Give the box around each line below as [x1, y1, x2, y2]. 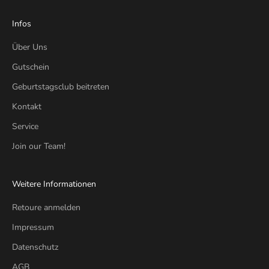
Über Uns [12, 41, 47, 53]
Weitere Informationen [12, 178, 96, 190]
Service [12, 121, 38, 133]
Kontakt [12, 101, 41, 113]
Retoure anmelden [12, 202, 80, 214]
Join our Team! [12, 141, 65, 153]
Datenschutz [12, 241, 58, 253]
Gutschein [12, 61, 49, 73]
